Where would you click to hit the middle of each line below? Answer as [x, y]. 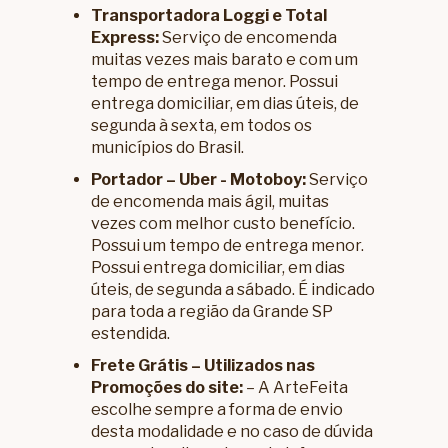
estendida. [131, 334]
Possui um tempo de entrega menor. [228, 246]
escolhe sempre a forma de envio [217, 410]
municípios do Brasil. [168, 148]
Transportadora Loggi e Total [209, 16]
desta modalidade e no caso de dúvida [232, 432]
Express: [125, 38]
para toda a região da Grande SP [212, 312]
